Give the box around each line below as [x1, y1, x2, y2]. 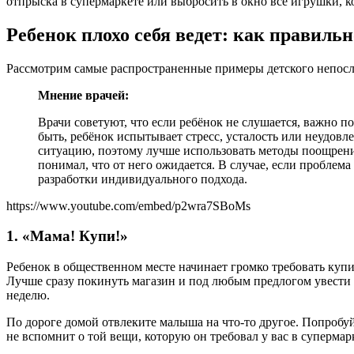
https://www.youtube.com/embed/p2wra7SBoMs [6, 198, 250, 213]
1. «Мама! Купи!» [6, 228, 128, 245]
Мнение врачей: [38, 88, 129, 102]
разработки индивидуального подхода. [38, 171, 247, 186]
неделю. [6, 288, 50, 303]
